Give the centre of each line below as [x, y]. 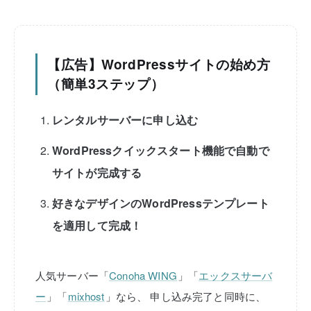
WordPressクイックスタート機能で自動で [161, 150]
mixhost [86, 296]
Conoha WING [143, 275]
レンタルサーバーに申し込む [125, 119]
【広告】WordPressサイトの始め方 [159, 64]
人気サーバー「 [73, 275]
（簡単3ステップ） [106, 83]
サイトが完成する [97, 172]
